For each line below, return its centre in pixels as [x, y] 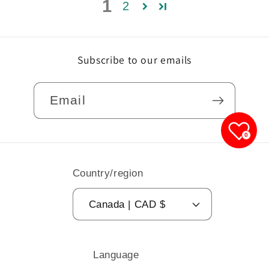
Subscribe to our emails [134, 60]
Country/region [108, 174]
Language [116, 255]
